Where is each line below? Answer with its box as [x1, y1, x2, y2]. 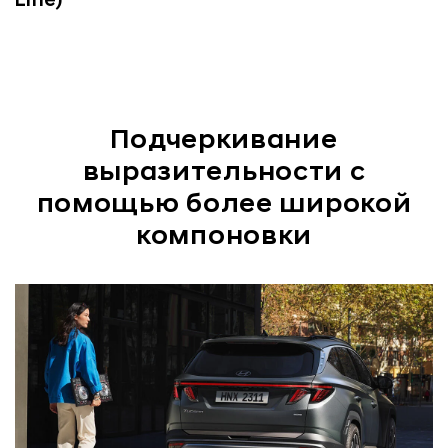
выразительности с [82, 159, 366, 187]
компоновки [136, 223, 312, 251]
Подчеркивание [110, 127, 338, 155]
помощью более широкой [36, 191, 412, 219]
